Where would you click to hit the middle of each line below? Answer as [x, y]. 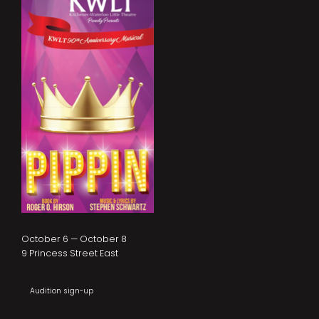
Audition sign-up [62, 291]
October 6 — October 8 [74, 239]
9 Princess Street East [70, 253]
